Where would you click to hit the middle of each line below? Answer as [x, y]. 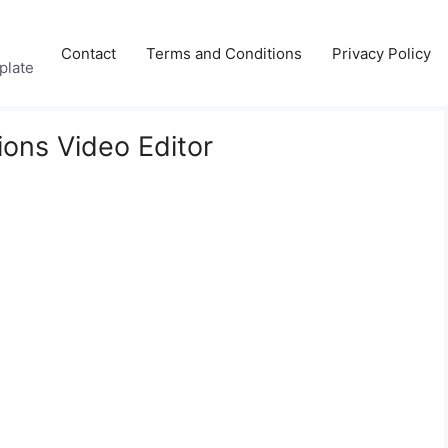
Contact [88, 53]
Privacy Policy [381, 53]
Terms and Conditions [224, 53]
